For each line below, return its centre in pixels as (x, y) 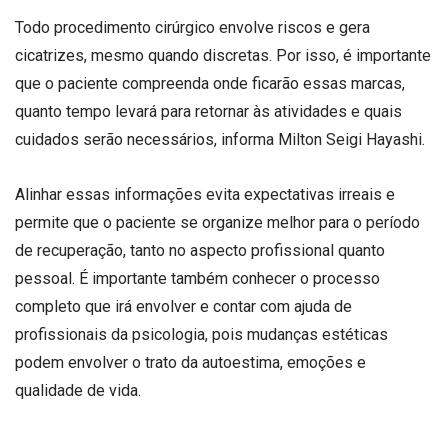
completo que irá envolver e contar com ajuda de (183, 307)
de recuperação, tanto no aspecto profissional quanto (200, 251)
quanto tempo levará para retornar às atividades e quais (208, 111)
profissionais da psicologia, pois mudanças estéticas (201, 335)
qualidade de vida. (78, 391)
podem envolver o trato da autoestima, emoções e (190, 363)
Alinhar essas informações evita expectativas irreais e (205, 195)
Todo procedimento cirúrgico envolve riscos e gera (192, 27)
